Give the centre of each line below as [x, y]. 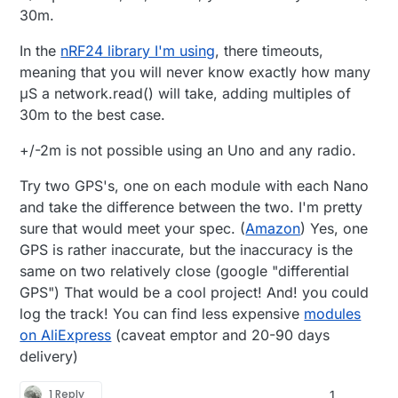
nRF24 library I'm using [138, 50]
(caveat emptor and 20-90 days [221, 334]
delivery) [49, 356]
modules [333, 313]
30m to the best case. [93, 114]
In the [40, 50]
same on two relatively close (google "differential [185, 271]
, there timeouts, [270, 50]
